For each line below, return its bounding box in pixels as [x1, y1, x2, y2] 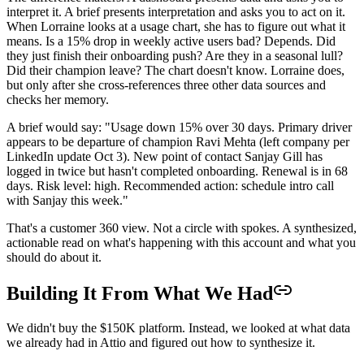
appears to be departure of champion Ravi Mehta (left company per [6, 134, 349, 149]
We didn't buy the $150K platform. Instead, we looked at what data [6, 321, 350, 336]
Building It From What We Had [6, 283, 273, 305]
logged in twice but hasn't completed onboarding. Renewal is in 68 [6, 163, 348, 178]
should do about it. [6, 249, 102, 264]
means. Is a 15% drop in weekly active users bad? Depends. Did [6, 33, 336, 48]
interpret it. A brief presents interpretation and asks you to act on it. [6, 4, 345, 19]
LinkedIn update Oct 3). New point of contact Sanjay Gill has [6, 149, 323, 163]
